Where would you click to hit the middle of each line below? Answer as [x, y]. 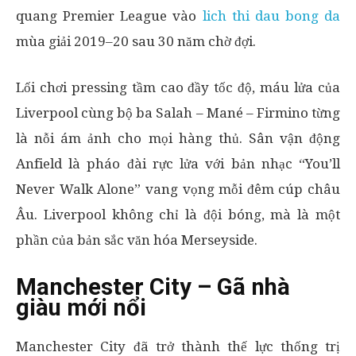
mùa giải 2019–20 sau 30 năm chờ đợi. [136, 41]
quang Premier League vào [109, 16]
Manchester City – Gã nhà [153, 287]
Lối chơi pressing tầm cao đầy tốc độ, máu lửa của [178, 87]
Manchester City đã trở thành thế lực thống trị [178, 346]
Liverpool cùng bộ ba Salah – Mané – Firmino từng [178, 113]
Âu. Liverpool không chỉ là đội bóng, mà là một [178, 215]
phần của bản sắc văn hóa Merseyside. [137, 240]
